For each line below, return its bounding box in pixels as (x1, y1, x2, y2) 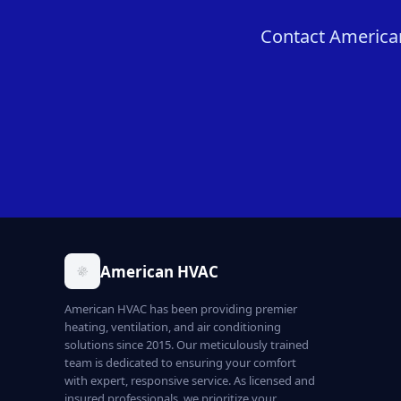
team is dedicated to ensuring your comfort (64, 354, 296, 371)
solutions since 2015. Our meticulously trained (64, 337, 309, 353)
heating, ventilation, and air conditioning (64, 319, 281, 335)
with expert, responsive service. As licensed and (64, 372, 315, 388)
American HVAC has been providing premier (64, 301, 297, 317)
